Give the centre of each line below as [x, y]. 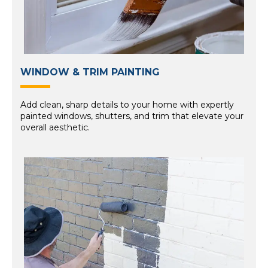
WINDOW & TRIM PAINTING [90, 72]
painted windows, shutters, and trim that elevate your [132, 116]
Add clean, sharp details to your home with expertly [127, 105]
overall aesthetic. [55, 128]
